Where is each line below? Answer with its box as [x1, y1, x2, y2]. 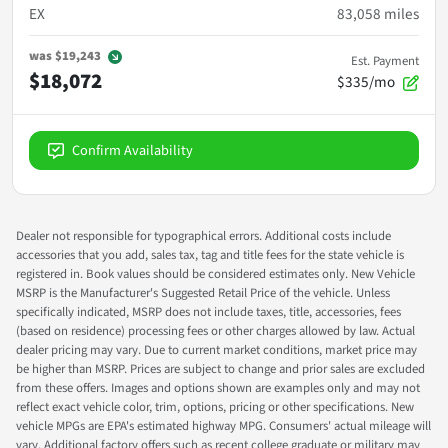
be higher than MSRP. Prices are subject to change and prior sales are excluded [16, 359, 425, 378]
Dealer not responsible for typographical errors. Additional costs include [16, 226, 391, 245]
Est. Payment [351, 51, 419, 70]
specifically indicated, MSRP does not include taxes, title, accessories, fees [16, 302, 401, 321]
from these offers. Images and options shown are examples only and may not [16, 378, 420, 397]
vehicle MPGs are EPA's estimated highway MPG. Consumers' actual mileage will [16, 416, 431, 435]
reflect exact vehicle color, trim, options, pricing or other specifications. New [16, 397, 414, 416]
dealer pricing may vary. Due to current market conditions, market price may [16, 340, 417, 359]
